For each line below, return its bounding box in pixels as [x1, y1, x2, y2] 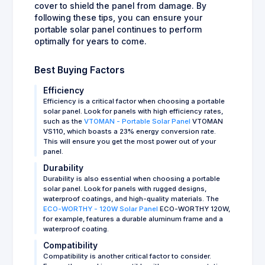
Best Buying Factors [34, 64, 125, 76]
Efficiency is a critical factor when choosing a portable [43, 96, 225, 105]
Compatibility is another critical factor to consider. [43, 251, 211, 260]
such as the [43, 117, 84, 125]
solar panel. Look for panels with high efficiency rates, [43, 106, 223, 115]
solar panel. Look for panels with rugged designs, [43, 184, 206, 193]
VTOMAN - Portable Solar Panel [84, 117, 190, 125]
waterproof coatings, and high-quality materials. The [43, 194, 219, 203]
